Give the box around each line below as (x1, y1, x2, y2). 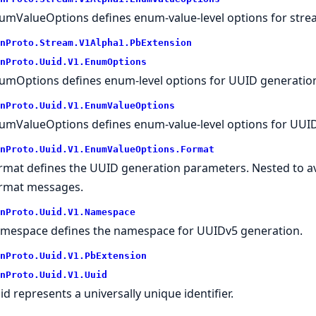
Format (180, 143, 214, 154)
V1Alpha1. (78, 37, 130, 48)
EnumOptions (84, 56, 147, 67)
